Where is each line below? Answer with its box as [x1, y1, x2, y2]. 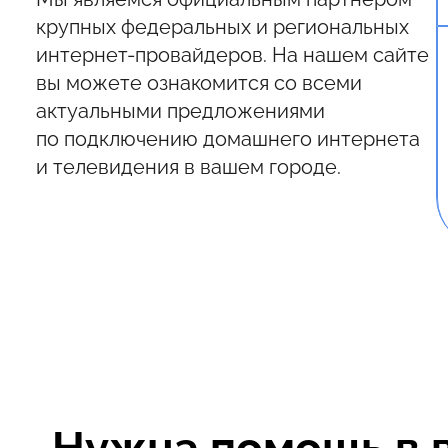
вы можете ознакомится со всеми [36, 71, 362, 96]
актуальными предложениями [36, 99, 325, 124]
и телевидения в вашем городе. [36, 155, 341, 180]
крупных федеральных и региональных [36, 15, 409, 40]
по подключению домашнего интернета [36, 127, 420, 152]
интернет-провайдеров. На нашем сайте [36, 43, 429, 68]
